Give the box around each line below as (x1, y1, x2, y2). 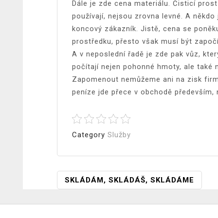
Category (72, 130, 108, 139)
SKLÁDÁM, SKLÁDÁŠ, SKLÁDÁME (65, 175, 194, 184)
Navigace (56, 170, 126, 189)
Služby (108, 130, 131, 139)
